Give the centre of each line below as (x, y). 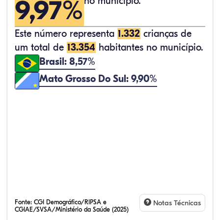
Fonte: (24, 202)
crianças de (166, 34)
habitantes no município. (150, 47)
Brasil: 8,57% (67, 61)
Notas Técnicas (176, 203)
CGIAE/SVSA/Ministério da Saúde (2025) (72, 209)
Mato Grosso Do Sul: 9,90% (98, 79)
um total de (41, 47)
